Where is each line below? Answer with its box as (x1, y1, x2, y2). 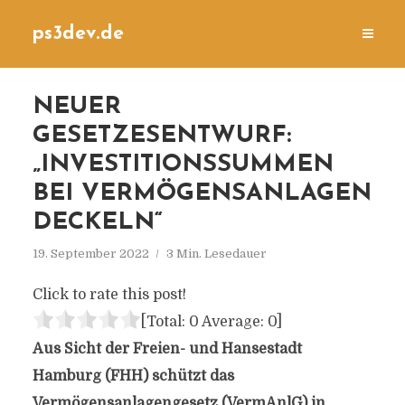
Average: (198, 314, 268, 330)
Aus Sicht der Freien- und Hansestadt (32, 341, 302, 357)
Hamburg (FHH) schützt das (32, 368, 234, 384)
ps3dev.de (32, 24, 124, 43)
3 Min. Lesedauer (165, 247, 267, 260)
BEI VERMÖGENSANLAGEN (32, 182, 372, 206)
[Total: (140, 314, 189, 330)
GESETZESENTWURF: (32, 124, 291, 148)
